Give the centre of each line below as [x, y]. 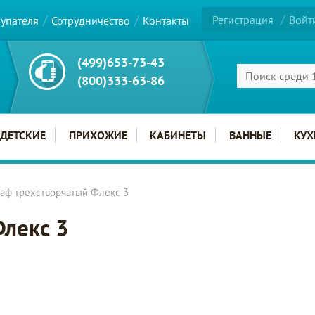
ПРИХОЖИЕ [98, 135]
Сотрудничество [91, 20]
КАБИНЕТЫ [178, 135]
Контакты [166, 20]
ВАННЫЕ [250, 135]
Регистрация [243, 20]
